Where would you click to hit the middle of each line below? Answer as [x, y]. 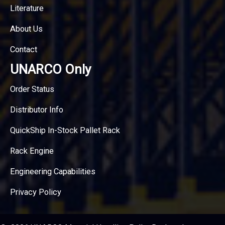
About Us [26, 29]
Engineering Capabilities [53, 171]
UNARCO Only [50, 69]
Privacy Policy [36, 192]
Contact [24, 49]
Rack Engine [32, 151]
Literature [27, 8]
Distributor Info [37, 109]
